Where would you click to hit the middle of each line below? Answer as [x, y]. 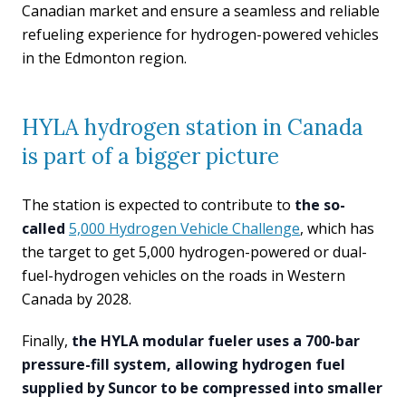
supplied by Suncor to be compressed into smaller [202, 388]
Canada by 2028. [77, 299]
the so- [320, 205]
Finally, [47, 341]
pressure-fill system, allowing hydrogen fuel [184, 364]
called [45, 228]
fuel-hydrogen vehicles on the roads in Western [184, 275]
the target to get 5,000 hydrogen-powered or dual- [194, 252]
